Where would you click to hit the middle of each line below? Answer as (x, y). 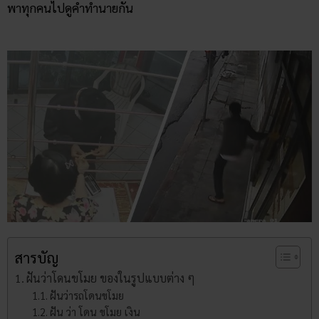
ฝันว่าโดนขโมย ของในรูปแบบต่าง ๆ (111, 278)
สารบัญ (37, 258)
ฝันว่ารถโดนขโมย (87, 296)
